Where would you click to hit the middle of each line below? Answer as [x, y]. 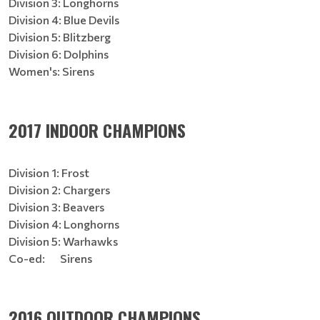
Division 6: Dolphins [59, 54]
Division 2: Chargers [59, 190]
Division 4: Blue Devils [64, 20]
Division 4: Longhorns [64, 224]
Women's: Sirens [51, 71]
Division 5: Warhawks [63, 241]
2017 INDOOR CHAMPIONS [97, 130]
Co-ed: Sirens [50, 258]
